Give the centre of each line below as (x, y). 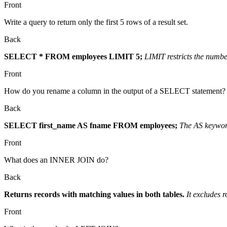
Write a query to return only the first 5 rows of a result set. (96, 22)
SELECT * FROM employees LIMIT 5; (73, 56)
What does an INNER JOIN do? (56, 160)
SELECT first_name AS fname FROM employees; (91, 125)
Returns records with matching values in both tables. (94, 194)
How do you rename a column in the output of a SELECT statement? (115, 91)
